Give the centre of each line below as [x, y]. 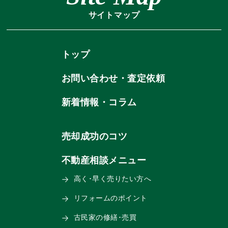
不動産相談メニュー [104, 160]
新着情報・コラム [99, 102]
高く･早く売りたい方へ [112, 178]
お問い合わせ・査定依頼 [113, 78]
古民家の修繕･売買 [105, 217]
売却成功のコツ [94, 136]
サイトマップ [114, 15]
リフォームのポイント [110, 198]
